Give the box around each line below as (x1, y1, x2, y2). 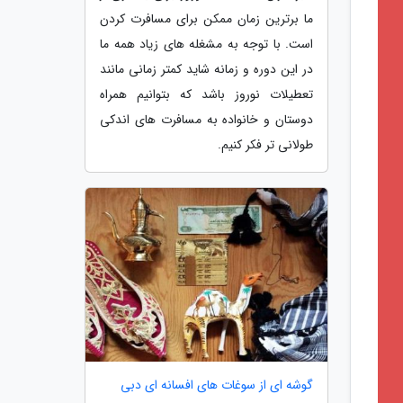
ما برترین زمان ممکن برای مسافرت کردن (100, 8, 313, 29)
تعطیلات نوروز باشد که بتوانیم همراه (100, 84, 313, 104)
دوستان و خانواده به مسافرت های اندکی (100, 109, 313, 130)
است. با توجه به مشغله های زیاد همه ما (100, 33, 313, 54)
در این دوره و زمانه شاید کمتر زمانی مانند (100, 58, 313, 79)
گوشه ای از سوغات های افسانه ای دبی (121, 375, 313, 396)
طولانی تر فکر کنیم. (218, 134, 313, 155)
